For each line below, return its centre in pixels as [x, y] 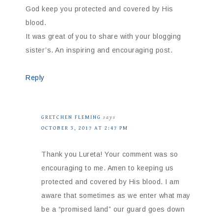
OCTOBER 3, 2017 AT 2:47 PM [85, 128]
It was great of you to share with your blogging [103, 37]
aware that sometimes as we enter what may [116, 196]
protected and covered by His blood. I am [110, 182]
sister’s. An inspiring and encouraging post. [99, 50]
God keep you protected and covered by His [99, 9]
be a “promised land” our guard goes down [113, 209]
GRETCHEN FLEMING [71, 117]
